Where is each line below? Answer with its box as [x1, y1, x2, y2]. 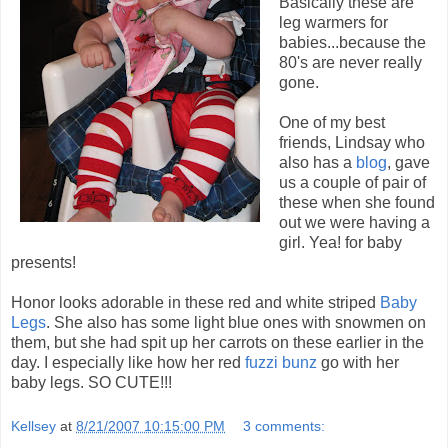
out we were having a [279, 214, 430, 232]
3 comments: [243, 417, 326, 434]
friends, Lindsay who [279, 134, 425, 152]
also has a [279, 154, 356, 172]
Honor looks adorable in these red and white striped [11, 294, 380, 312]
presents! [11, 254, 76, 272]
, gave [387, 154, 430, 172]
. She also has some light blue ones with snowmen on [46, 314, 426, 332]
